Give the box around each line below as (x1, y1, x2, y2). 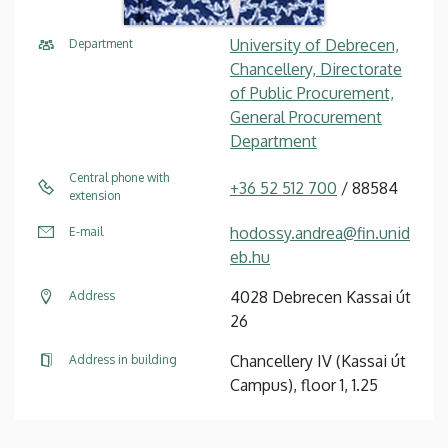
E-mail (69, 223, 103, 239)
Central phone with (69, 169, 169, 185)
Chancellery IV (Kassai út (230, 350, 406, 371)
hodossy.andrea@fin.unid (230, 222, 410, 243)
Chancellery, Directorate (230, 58, 402, 79)
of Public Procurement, (230, 82, 394, 103)
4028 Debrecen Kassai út (230, 286, 411, 307)
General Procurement (230, 106, 382, 127)
